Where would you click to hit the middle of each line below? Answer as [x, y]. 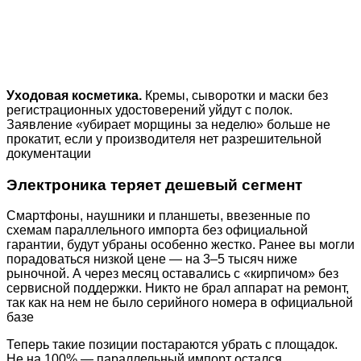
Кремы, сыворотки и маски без [235, 95]
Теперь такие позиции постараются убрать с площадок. [172, 345]
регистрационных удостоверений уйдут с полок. [149, 110]
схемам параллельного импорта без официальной [157, 230]
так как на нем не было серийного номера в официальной [180, 303]
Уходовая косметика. [74, 95]
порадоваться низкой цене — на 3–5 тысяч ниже [152, 259]
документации [49, 153]
